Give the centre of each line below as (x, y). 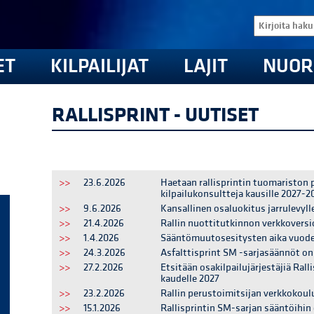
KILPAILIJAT (99, 66)
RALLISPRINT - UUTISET (155, 115)
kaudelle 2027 (190, 279)
